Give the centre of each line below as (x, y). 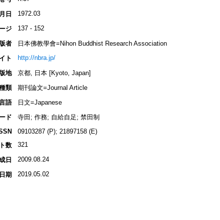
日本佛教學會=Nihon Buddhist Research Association (92, 44)
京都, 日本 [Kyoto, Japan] (54, 73)
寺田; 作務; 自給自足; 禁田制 (58, 117)
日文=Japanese (40, 103)
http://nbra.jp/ (36, 58)
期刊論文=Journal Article (52, 88)
